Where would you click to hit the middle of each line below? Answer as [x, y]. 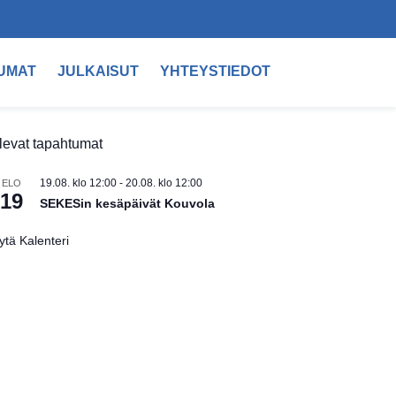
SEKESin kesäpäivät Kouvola [127, 203]
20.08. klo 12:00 [164, 183]
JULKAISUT [99, 71]
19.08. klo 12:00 [78, 183]
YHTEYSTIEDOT [216, 71]
